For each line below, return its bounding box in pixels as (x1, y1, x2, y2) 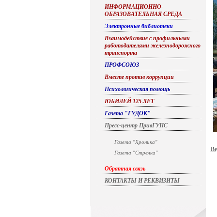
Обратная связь (104, 165, 145, 172)
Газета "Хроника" (114, 139, 157, 145)
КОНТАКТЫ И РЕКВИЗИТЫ (104, 177, 180, 184)
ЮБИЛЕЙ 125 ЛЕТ (104, 98, 154, 105)
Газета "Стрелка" (114, 150, 158, 155)
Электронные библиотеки (104, 23, 173, 30)
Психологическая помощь (104, 86, 170, 93)
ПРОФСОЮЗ (104, 62, 139, 68)
